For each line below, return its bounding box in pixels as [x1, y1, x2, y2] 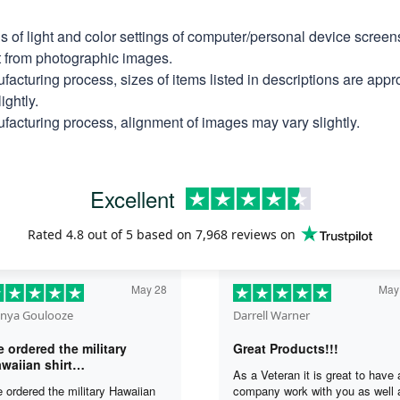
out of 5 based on [84, 225, 196, 243]
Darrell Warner [233, 306, 310, 323]
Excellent [89, 182, 175, 214]
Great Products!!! [233, 338, 338, 357]
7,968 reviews [196, 225, 277, 243]
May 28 [131, 280, 167, 296]
